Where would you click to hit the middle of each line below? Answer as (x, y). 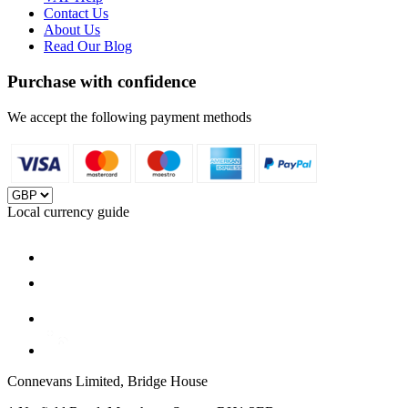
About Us (72, 30)
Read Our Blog (88, 46)
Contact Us (76, 14)
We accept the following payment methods (129, 117)
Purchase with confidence (102, 81)
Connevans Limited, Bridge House (107, 381)
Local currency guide (68, 211)
